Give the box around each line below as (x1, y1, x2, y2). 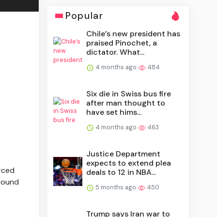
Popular (65, 10, 104, 22)
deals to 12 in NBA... (86, 167, 156, 178)
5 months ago (94, 183, 138, 192)
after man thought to (86, 98, 166, 108)
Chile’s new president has (86, 29, 181, 39)
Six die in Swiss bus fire (86, 89, 171, 99)
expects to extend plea (86, 158, 171, 169)
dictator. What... (86, 47, 145, 58)
